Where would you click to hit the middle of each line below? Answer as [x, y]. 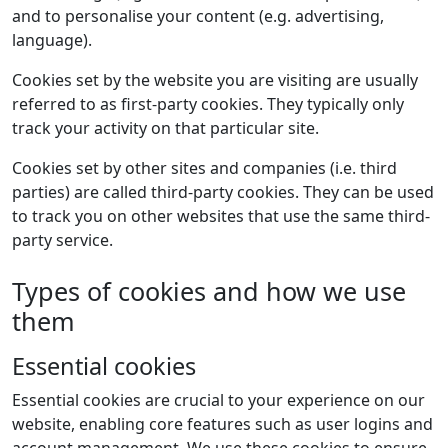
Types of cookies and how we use [209, 291]
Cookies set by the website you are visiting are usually [215, 80]
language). [52, 40]
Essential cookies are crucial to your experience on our [218, 400]
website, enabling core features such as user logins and [222, 424]
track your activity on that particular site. [165, 128]
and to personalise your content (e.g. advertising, [198, 16]
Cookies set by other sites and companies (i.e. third [204, 168]
